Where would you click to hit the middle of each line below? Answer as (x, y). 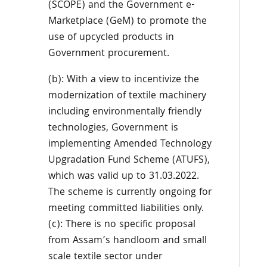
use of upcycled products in (111, 38)
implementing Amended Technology (130, 145)
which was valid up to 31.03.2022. (123, 177)
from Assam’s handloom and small (127, 241)
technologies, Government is (113, 128)
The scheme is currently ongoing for (130, 193)
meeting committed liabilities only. (126, 209)
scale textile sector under (105, 257)
